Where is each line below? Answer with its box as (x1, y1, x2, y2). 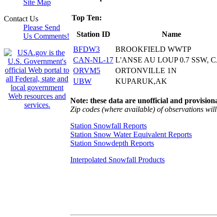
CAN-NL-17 (73, 56, 113, 64)
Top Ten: (72, 14, 102, 22)
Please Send (23, 23, 60, 31)
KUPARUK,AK (115, 77, 167, 85)
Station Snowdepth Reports (70, 139, 154, 147)
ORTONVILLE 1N (115, 66, 177, 75)
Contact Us (4, 15, 38, 23)
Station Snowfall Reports (70, 122, 147, 130)
